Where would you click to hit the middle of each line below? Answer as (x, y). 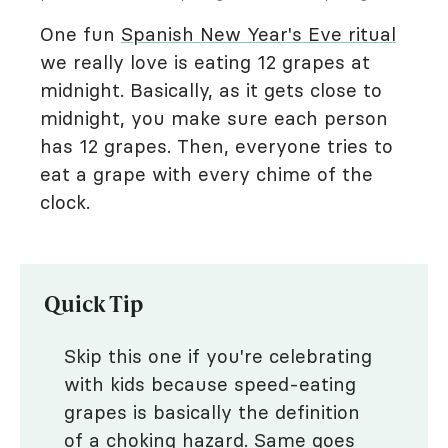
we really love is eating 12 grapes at (205, 62)
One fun (80, 34)
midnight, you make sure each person (214, 118)
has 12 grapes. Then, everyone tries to (216, 146)
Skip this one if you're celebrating (218, 356)
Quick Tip (94, 303)
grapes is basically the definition (212, 412)
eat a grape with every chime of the (206, 174)
